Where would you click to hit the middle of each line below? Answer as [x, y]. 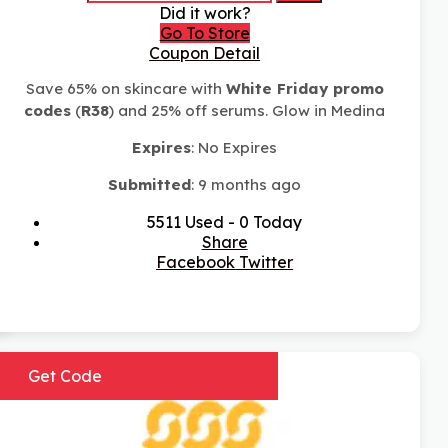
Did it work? [204, 13]
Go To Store [204, 33]
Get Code [65, 376]
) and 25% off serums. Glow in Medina [247, 111]
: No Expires [234, 148]
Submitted [150, 185]
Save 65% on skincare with [125, 89]
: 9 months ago [246, 185]
